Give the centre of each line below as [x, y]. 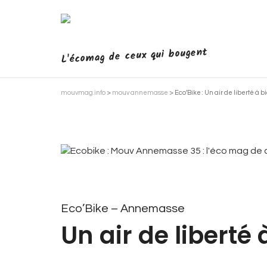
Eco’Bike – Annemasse [123, 208]
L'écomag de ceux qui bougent [135, 56]
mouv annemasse [140, 93]
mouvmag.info [83, 93]
